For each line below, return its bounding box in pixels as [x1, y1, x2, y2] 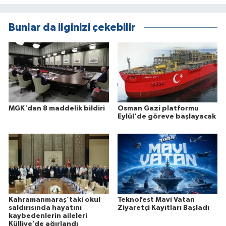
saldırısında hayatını [9, 204, 82, 212]
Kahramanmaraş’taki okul [9, 196, 100, 204]
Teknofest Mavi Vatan [117, 196, 195, 204]
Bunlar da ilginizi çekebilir [9, 22, 136, 33]
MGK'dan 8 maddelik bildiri [9, 105, 105, 112]
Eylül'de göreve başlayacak [117, 113, 216, 121]
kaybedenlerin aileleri [9, 212, 87, 220]
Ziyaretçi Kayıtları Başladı [117, 204, 209, 212]
